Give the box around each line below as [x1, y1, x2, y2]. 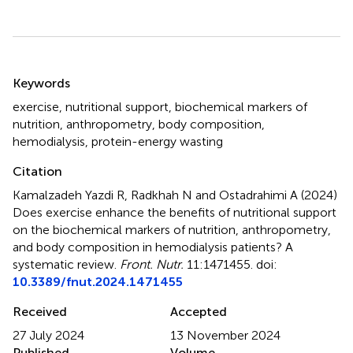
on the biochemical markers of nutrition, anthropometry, [13, 221, 331, 237]
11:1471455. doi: [184, 256, 277, 272]
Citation [13, 163, 62, 179]
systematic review [13, 256, 114, 272]
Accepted [170, 303, 227, 319]
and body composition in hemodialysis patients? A [13, 239, 293, 255]
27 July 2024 [13, 327, 84, 343]
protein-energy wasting [91, 133, 223, 149]
